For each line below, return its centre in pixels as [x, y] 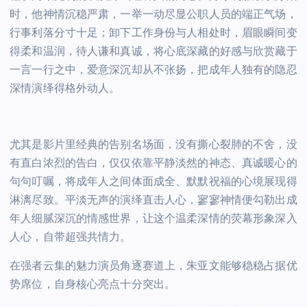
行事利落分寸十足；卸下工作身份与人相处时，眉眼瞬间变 [153, 34]
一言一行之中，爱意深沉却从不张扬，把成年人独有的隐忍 [153, 71]
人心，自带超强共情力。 [71, 238]
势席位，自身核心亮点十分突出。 [93, 285]
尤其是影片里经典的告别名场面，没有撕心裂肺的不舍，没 [153, 146]
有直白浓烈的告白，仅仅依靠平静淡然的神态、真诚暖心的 [153, 164]
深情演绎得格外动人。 [65, 89]
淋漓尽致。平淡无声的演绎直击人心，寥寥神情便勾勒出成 [153, 201]
